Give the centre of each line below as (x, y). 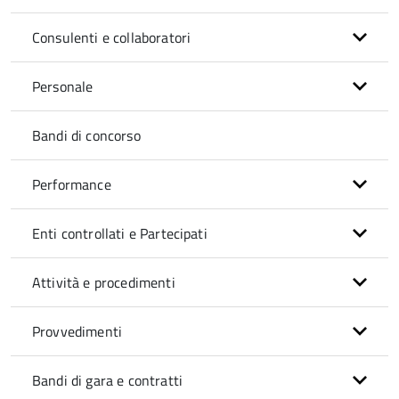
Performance (72, 184)
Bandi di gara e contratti (107, 380)
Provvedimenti (77, 331)
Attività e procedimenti (104, 282)
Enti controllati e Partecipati (120, 233)
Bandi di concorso (86, 135)
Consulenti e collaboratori (112, 37)
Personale (63, 86)
